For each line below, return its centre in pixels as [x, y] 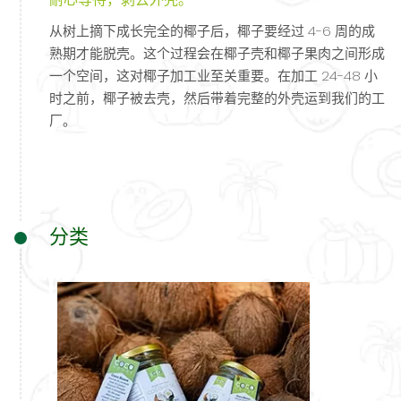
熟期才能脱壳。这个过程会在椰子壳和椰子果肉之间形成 [217, 54]
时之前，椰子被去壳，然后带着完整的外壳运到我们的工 [217, 98]
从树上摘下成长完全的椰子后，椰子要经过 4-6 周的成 [212, 31]
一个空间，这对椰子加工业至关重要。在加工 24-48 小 [213, 76]
